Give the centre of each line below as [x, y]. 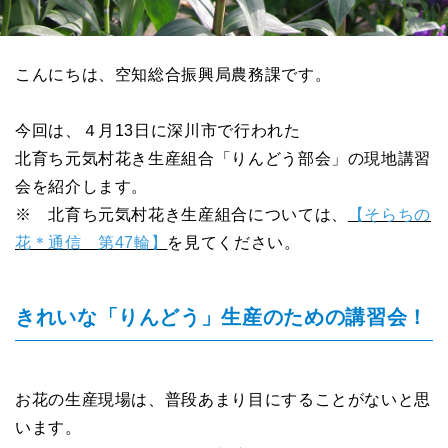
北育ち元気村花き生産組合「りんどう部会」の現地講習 [223, 159]
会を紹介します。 [82, 187]
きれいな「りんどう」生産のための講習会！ [221, 317]
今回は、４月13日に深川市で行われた [158, 131]
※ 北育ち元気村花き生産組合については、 [181, 215]
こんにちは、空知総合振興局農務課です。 [173, 75]
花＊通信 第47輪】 [91, 243]
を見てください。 [234, 243]
